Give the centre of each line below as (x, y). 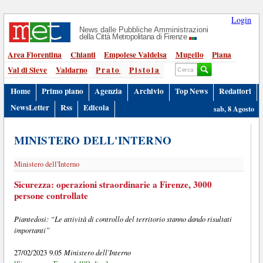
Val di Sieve (28, 70)
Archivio (149, 91)
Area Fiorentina (35, 54)
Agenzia (109, 91)
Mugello (189, 54)
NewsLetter (30, 108)
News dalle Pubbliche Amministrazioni (144, 30)
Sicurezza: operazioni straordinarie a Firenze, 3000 (113, 184)
